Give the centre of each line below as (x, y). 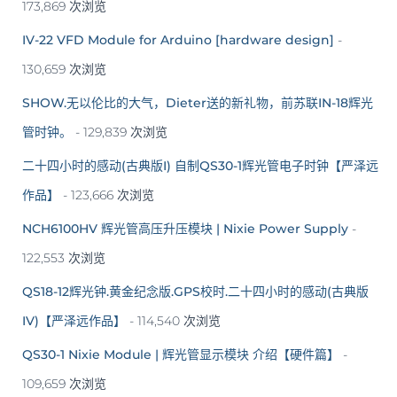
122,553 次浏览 (64, 257)
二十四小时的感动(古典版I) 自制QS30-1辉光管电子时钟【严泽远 (200, 165)
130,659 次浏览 (64, 69)
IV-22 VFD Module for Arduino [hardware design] (178, 39)
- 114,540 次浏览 (173, 320)
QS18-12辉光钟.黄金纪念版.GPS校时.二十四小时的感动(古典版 (195, 291)
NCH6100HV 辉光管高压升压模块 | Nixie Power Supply (185, 228)
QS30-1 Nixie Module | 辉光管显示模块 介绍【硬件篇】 (181, 354)
